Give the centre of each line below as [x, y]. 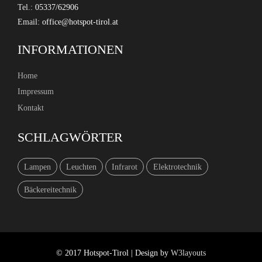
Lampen [38, 166]
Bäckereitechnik [51, 190]
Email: [30, 22]
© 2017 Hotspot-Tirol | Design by [113, 252]
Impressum [36, 92]
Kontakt [31, 107]
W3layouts [188, 252]
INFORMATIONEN [70, 49]
